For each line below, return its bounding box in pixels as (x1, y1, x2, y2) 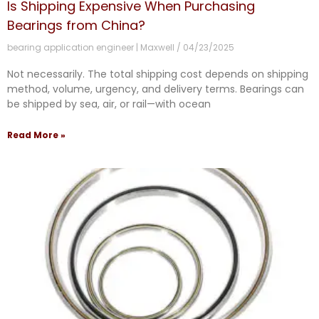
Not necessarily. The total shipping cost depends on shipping (7, 67, 308, 82)
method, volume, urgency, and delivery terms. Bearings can (7, 82, 304, 97)
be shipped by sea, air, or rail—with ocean (7, 97, 211, 112)
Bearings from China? (7, 16, 145, 35)
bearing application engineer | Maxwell (7, 41, 177, 54)
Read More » (7, 129, 66, 142)
